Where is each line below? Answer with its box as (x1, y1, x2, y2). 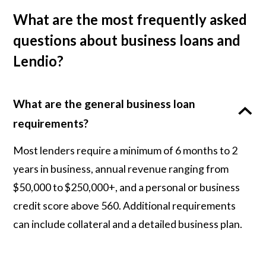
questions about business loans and (13, 31, 241, 49)
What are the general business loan (13, 97, 196, 111)
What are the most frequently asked (13, 11, 248, 28)
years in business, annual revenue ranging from (13, 161, 229, 175)
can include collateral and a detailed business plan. (13, 217, 243, 230)
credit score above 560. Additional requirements (13, 198, 236, 212)
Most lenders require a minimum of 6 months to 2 (13, 143, 238, 157)
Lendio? (13, 52, 64, 70)
